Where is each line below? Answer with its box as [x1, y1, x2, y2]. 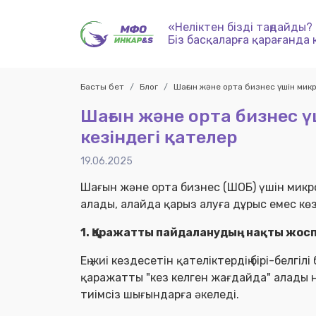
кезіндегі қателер [80, 127, 238, 147]
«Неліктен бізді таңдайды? [168, 20, 312, 34]
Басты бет [80, 82, 124, 92]
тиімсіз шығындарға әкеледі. [80, 288, 242, 301]
